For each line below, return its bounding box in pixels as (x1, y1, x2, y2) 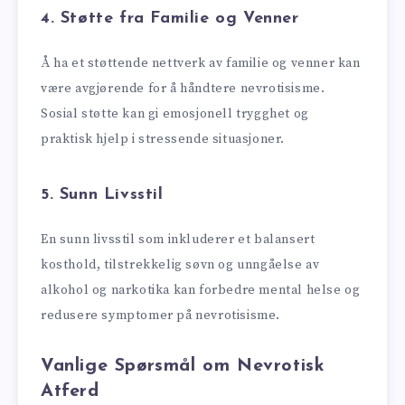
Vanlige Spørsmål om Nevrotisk (41, 356, 325, 375)
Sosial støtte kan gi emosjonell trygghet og (41, 106, 309, 123)
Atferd (41, 381, 99, 400)
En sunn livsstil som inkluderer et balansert (41, 231, 316, 249)
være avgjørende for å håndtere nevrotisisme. (41, 80, 325, 98)
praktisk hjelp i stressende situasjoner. (41, 131, 286, 148)
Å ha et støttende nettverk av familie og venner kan (41, 55, 361, 72)
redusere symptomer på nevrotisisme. (41, 307, 281, 325)
